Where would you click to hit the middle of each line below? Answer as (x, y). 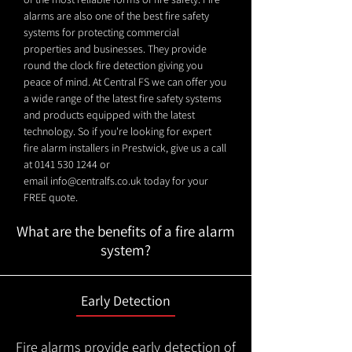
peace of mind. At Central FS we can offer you (125, 82)
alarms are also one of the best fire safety (116, 16)
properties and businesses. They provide (115, 49)
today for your (175, 181)
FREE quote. (51, 197)
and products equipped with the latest (109, 115)
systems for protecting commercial (101, 32)
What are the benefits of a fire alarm (126, 231)
